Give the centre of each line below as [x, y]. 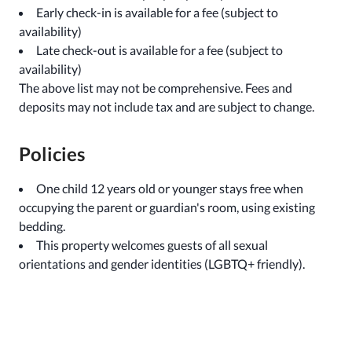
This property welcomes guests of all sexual [152, 245]
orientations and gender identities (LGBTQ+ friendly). [162, 264]
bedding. [42, 226]
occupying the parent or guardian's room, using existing [167, 207]
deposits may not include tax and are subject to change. [167, 106]
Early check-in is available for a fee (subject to [157, 12]
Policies [52, 154]
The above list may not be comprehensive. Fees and [156, 88]
